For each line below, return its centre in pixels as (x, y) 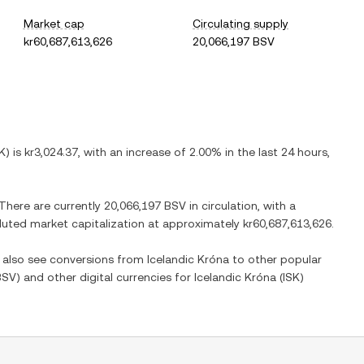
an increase (140, 152)
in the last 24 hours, (276, 152)
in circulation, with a (241, 206)
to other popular (275, 259)
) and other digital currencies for (105, 277)
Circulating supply (241, 24)
